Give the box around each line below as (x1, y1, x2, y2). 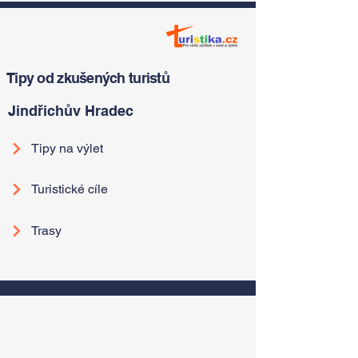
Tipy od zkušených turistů (6, 70, 169, 86)
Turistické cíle (31, 181, 108, 197)
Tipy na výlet (31, 141, 103, 156)
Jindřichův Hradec (8, 102, 133, 119)
